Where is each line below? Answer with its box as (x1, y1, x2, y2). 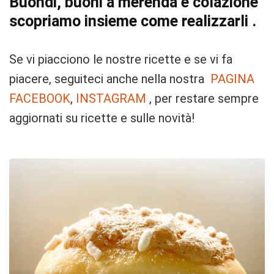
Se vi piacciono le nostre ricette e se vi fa (9, 52, 232, 67)
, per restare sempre (146, 91, 259, 106)
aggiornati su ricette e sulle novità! (9, 111, 194, 126)
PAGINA (210, 72, 254, 87)
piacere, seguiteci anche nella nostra (9, 72, 210, 87)
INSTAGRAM (76, 91, 146, 106)
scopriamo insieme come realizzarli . (9, 12, 256, 31)
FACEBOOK (9, 91, 70, 106)
